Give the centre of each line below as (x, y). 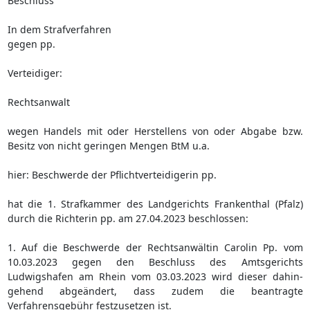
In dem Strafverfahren (59, 29)
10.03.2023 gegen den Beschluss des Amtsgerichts (155, 262)
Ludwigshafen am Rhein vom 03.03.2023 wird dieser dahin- (155, 276)
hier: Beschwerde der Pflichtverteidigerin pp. (112, 174)
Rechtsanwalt (38, 102)
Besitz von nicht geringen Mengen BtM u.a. (108, 145)
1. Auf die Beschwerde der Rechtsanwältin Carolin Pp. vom (155, 247)
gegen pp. (31, 44)
